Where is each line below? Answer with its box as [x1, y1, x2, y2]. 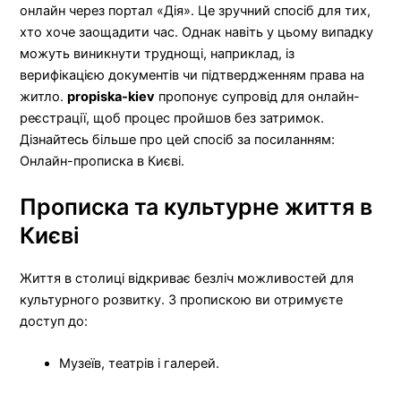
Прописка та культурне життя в [20, 192, 373, 220]
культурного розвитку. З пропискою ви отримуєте [20, 291, 344, 308]
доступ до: [20, 312, 89, 329]
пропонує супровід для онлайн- [155, 88, 361, 105]
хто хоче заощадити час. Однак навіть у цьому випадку [20, 23, 374, 40]
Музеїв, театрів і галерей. [59, 355, 220, 372]
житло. [20, 88, 68, 105]
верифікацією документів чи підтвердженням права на [20, 66, 365, 83]
